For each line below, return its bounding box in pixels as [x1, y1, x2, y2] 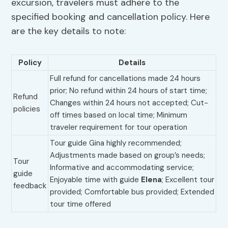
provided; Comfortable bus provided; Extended [50, 187, 215, 197]
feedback [13, 181, 47, 191]
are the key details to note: [11, 25, 126, 38]
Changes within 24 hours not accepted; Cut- [50, 98, 209, 108]
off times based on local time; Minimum [50, 110, 188, 121]
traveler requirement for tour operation [50, 122, 188, 133]
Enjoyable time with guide [50, 175, 141, 185]
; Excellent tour [162, 175, 215, 185]
